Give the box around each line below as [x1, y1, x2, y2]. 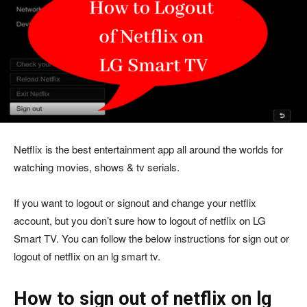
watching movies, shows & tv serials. [14, 160, 180, 175]
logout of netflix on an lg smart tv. [14, 249, 160, 264]
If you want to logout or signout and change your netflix [14, 195, 256, 210]
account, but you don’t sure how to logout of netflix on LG [14, 213, 266, 228]
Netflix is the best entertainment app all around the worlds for [14, 142, 283, 157]
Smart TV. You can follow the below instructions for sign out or [14, 231, 289, 246]
